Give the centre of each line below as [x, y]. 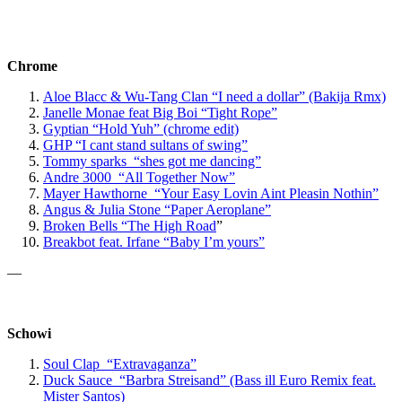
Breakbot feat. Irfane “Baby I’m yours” [154, 241]
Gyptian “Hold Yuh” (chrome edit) [141, 128]
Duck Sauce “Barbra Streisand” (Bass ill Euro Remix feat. [210, 380]
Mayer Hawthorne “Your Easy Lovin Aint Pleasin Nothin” [211, 193]
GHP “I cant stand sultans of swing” [145, 144]
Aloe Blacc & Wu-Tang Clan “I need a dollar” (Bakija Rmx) [214, 96]
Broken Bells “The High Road [130, 225]
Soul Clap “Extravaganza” [120, 363]
